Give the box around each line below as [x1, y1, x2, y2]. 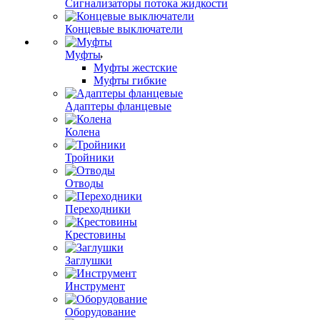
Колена [65, 126, 100, 138]
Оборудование [65, 306, 136, 318]
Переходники [65, 203, 131, 215]
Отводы [65, 177, 104, 189]
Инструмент [65, 280, 125, 292]
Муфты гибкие [94, 74, 166, 86]
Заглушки [65, 254, 112, 266]
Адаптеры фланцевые [65, 100, 171, 112]
